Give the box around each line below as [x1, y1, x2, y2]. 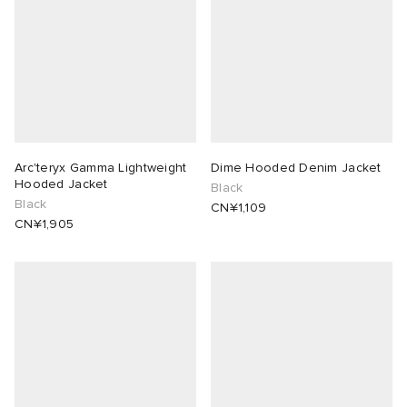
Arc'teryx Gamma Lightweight [15, 160, 187, 176]
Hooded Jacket [15, 176, 108, 193]
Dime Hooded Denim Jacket [211, 160, 382, 176]
